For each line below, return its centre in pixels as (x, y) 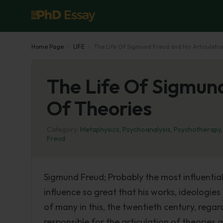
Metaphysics (100, 129)
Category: (63, 129)
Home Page (48, 47)
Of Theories (99, 108)
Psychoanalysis (147, 129)
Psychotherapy (197, 129)
